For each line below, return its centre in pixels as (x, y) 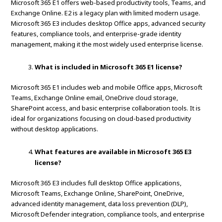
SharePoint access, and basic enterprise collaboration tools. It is (106, 108)
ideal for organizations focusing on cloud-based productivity (101, 119)
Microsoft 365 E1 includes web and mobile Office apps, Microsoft (107, 87)
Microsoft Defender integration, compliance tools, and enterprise (108, 214)
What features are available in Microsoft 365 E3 (113, 152)
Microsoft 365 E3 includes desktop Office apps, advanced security (109, 24)
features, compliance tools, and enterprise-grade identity (96, 34)
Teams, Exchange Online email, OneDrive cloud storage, (95, 98)
